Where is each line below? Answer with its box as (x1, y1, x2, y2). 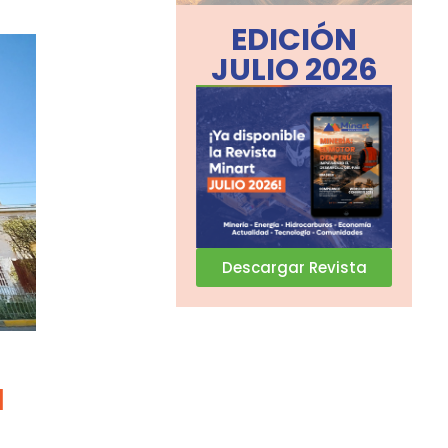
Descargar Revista (221, 257, 367, 279)
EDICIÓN (231, 18, 358, 61)
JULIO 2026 (210, 48, 378, 91)
